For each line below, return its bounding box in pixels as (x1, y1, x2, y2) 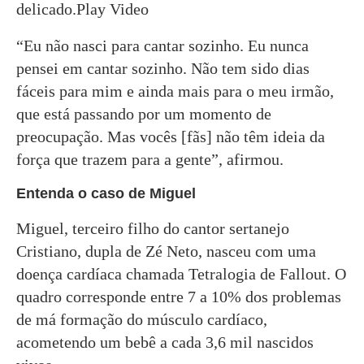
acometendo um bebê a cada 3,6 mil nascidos (16, 333, 314, 351)
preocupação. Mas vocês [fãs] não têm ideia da (16, 128, 325, 145)
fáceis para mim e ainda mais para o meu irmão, (16, 82, 334, 100)
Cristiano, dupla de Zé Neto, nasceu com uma (16, 242, 316, 260)
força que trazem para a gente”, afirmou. (16, 150, 284, 168)
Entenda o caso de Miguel (16, 185, 196, 201)
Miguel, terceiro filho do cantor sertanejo (16, 219, 289, 237)
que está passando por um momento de (16, 105, 271, 123)
